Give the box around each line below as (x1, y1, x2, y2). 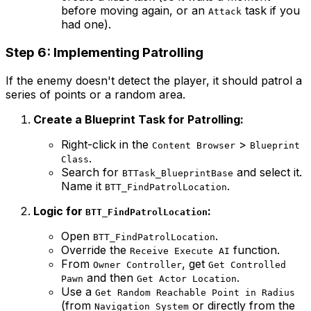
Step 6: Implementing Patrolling (6, 44, 203, 60)
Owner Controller (93, 259, 182, 270)
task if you (242, 3, 300, 18)
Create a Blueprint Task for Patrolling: (33, 112, 244, 126)
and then (83, 270, 137, 285)
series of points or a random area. (6, 87, 185, 101)
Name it (61, 178, 105, 193)
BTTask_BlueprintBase (122, 167, 233, 178)
